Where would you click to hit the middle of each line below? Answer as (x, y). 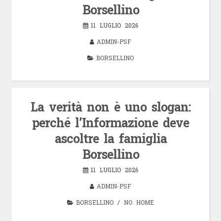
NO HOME (139, 202)
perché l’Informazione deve (110, 122)
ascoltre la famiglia (110, 138)
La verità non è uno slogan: (110, 107)
